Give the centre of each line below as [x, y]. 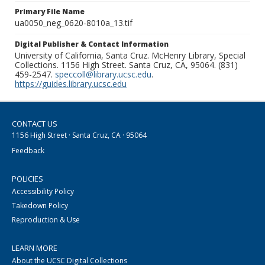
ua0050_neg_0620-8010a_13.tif [74, 23]
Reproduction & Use [46, 220]
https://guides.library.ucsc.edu [71, 84]
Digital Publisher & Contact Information [92, 44]
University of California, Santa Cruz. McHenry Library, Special [130, 56]
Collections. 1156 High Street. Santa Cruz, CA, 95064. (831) [126, 65]
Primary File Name [50, 12]
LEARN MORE [35, 248]
